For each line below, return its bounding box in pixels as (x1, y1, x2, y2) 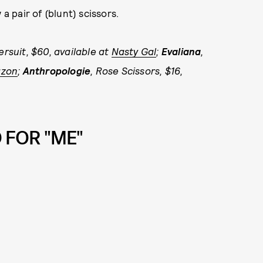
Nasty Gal (111, 45, 157, 57)
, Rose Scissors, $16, (90, 65, 183, 76)
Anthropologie (22, 65, 91, 76)
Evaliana (161, 45, 201, 57)
